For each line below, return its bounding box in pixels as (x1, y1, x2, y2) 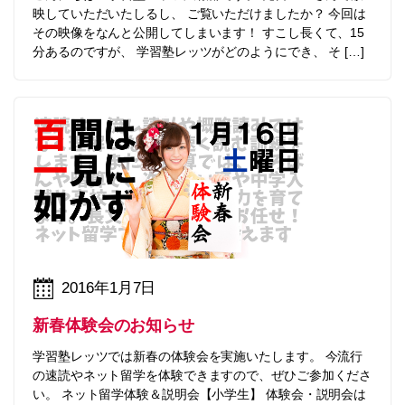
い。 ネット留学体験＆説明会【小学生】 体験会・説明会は (33, 386, 367, 401)
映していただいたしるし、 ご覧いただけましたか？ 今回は (33, 6, 367, 22)
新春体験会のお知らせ (33, 316, 194, 334)
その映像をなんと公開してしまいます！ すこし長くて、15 (33, 25, 365, 41)
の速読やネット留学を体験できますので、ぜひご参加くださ (33, 367, 372, 382)
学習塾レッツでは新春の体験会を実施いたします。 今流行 (33, 348, 363, 363)
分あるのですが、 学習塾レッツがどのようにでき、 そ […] (33, 44, 364, 60)
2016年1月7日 (61, 279, 156, 297)
